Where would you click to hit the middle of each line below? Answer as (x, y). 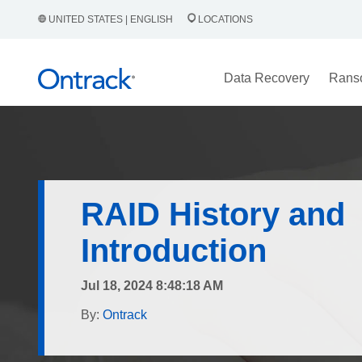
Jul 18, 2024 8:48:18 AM (152, 286)
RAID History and (213, 214)
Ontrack (125, 315)
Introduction (174, 250)
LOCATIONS (224, 19)
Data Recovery (266, 78)
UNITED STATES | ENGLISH (111, 19)
